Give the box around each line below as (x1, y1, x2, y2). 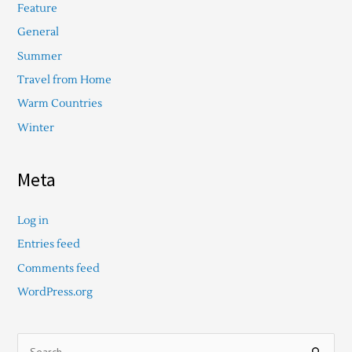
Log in (16, 214, 49, 228)
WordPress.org (16, 285, 93, 299)
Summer (16, 49, 62, 63)
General (16, 25, 59, 39)
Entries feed (16, 237, 80, 251)
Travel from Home (16, 72, 112, 86)
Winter (16, 120, 54, 134)
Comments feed (16, 261, 100, 275)
